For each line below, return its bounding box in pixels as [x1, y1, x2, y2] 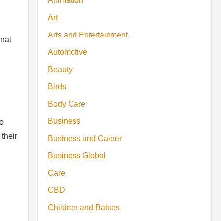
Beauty [48, 65, 73, 74]
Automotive [48, 48, 87, 56]
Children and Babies [48, 203, 120, 212]
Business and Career [48, 134, 122, 143]
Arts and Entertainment [48, 31, 128, 39]
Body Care [48, 100, 85, 108]
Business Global [48, 151, 106, 160]
